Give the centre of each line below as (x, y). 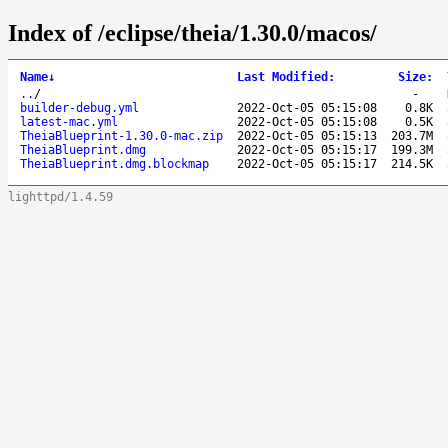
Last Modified (282, 76)
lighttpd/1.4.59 (60, 196)
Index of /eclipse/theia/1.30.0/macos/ (192, 32)
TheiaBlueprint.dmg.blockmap (114, 163)
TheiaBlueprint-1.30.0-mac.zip (121, 135)
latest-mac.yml (69, 121)
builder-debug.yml (79, 107)
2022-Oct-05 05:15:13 (307, 135)
